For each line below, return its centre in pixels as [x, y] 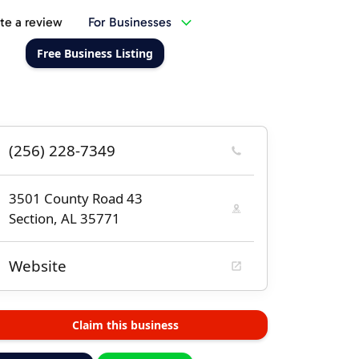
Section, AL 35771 [65, 218]
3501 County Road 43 [76, 198]
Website [38, 266]
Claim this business [125, 325]
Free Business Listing [95, 53]
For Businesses [129, 22]
